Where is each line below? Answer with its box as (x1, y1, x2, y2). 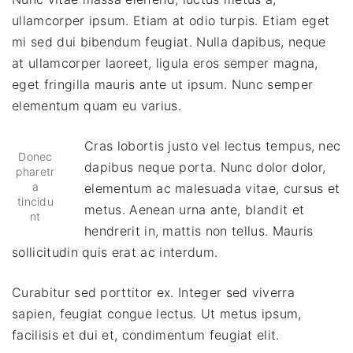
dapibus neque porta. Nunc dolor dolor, (84, 159, 326, 176)
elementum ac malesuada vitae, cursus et (84, 180, 340, 197)
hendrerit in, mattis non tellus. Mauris (84, 223, 314, 240)
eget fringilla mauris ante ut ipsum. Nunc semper (12, 76, 314, 93)
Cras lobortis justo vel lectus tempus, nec (84, 138, 341, 154)
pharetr (16, 164, 55, 178)
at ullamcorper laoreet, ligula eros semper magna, (12, 55, 318, 72)
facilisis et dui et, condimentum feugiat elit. (12, 327, 280, 344)
